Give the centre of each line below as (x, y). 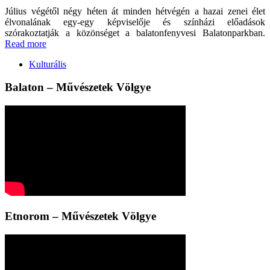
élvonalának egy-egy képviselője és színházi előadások (135, 22)
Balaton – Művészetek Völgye (78, 87)
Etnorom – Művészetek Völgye (80, 216)
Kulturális (48, 64)
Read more (26, 43)
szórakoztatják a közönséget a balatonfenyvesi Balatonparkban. (135, 33)
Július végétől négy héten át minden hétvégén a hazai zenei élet (135, 11)
